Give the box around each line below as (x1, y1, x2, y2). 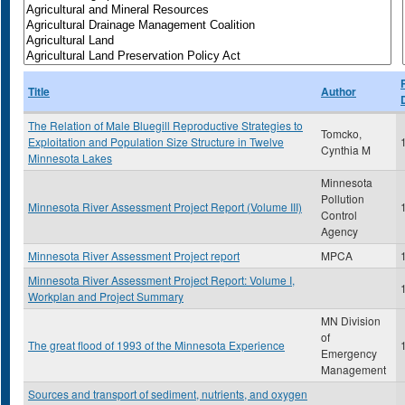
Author (321, 83, 356, 99)
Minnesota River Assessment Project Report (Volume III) (28, 199, 302, 214)
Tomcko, (321, 126, 362, 141)
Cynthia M (321, 142, 371, 157)
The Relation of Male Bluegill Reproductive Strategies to (28, 118, 303, 133)
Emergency (321, 345, 377, 361)
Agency (321, 223, 358, 239)
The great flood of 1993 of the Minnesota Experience (28, 337, 285, 353)
